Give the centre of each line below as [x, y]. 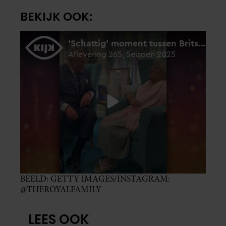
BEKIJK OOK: [56, 17]
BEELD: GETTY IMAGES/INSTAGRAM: [95, 179]
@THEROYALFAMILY [61, 190]
